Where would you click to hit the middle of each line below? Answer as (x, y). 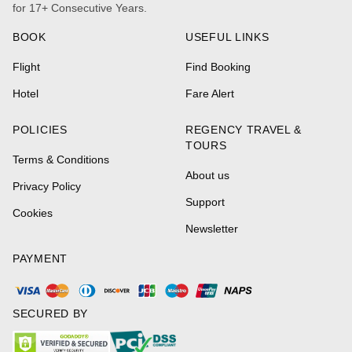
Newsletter (212, 229)
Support (205, 202)
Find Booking (218, 67)
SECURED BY (50, 314)
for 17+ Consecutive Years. (80, 8)
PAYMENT (40, 259)
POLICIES (40, 130)
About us (207, 176)
